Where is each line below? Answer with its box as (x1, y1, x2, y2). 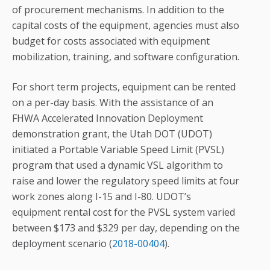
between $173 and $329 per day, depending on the (12, 221, 240, 235)
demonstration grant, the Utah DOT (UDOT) (12, 127, 212, 141)
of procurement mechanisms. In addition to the (12, 3, 224, 17)
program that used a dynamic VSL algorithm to (12, 159, 223, 172)
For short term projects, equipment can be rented (12, 80, 236, 94)
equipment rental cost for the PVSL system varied (12, 206, 235, 219)
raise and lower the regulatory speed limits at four (12, 174, 239, 188)
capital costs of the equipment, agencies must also (12, 19, 239, 33)
